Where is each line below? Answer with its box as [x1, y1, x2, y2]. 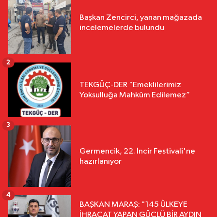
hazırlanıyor [79, 157, 122, 166]
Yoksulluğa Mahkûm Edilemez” [79, 91, 190, 99]
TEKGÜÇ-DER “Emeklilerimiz [79, 80, 181, 89]
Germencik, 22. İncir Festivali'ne [79, 147, 195, 155]
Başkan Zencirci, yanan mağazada [79, 14, 202, 22]
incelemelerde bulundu [79, 24, 164, 32]
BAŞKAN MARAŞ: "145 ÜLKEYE [79, 201, 187, 209]
